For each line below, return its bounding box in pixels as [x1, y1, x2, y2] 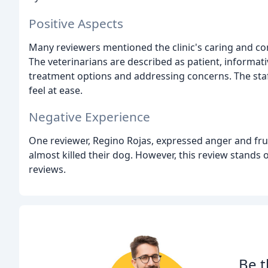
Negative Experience [29, 108, 150, 126]
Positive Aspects [29, 14, 123, 32]
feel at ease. [29, 83, 83, 97]
